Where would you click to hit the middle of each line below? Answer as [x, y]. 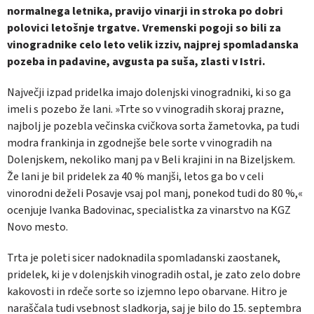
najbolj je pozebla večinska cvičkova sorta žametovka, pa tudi [153, 127]
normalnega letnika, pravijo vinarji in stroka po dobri [145, 12]
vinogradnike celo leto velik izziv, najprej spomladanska [153, 45]
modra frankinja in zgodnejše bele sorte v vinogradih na [139, 143]
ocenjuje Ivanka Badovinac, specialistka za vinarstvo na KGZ [149, 211]
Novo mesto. [37, 227]
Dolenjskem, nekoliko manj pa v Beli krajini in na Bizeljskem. [151, 160]
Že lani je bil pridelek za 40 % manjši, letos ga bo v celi [135, 177]
